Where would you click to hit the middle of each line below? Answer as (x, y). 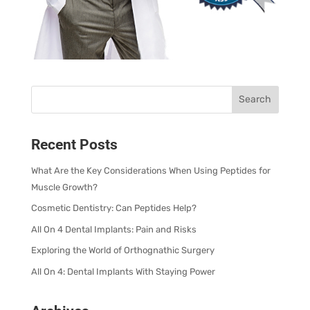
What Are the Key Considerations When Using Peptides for (151, 170)
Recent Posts (74, 144)
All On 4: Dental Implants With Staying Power (123, 271)
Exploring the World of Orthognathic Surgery (122, 250)
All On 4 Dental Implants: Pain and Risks (113, 229)
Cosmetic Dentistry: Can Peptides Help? (113, 208)
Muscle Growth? (64, 187)
